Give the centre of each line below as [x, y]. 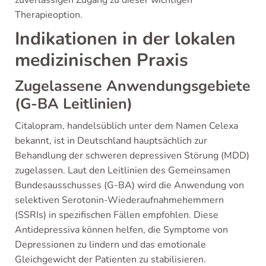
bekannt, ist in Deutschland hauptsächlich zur [111, 140]
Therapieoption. [49, 15]
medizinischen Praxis [102, 60]
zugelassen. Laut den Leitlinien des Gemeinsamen [123, 170]
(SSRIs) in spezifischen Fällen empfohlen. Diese [117, 215]
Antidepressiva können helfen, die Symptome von [121, 229]
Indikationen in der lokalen [125, 39]
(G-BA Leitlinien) [74, 104]
